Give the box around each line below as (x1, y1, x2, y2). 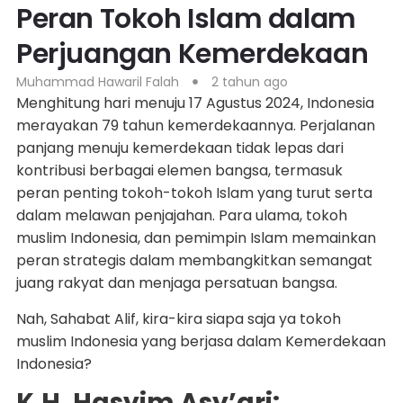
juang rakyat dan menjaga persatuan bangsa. (15, 273, 337, 294)
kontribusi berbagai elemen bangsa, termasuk (15, 160, 343, 182)
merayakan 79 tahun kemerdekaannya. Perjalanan (15, 115, 375, 137)
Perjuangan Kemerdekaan (15, 35, 369, 74)
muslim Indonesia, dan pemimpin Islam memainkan (15, 228, 376, 249)
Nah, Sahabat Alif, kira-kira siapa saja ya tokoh (15, 308, 341, 329)
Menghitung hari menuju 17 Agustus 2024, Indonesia (15, 93, 374, 114)
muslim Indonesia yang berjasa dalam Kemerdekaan (15, 330, 386, 352)
